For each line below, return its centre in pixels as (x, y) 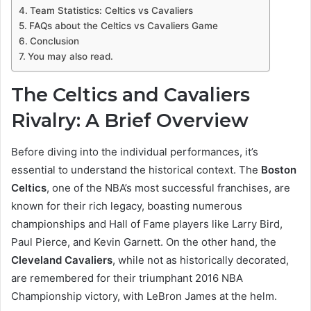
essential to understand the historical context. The (136, 169)
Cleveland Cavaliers (62, 260)
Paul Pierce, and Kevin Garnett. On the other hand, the (144, 242)
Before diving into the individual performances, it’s (135, 151)
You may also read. (70, 57)
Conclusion (54, 41)
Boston (279, 169)
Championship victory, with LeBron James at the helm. (144, 296)
